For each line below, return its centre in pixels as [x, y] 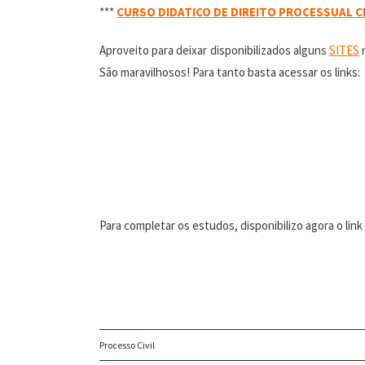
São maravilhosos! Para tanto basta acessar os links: [230, 72]
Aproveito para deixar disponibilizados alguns [214, 50]
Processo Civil [127, 345]
